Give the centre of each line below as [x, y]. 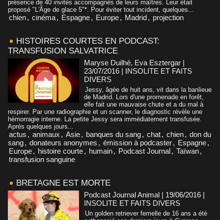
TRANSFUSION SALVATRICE [63, 51]
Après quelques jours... [41, 126]
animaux [46, 134]
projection [168, 17]
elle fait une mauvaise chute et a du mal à [144, 104]
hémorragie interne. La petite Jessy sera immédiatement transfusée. [105, 119]
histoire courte [60, 151]
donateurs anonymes [63, 142]
